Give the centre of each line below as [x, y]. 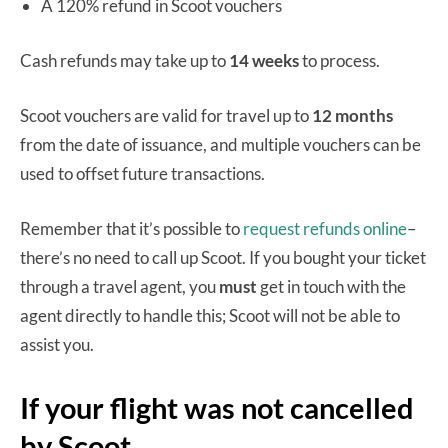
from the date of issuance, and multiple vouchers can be [220, 145]
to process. [341, 61]
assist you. [58, 345]
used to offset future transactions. [144, 174]
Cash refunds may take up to [124, 61]
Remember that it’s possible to [131, 229]
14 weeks [264, 61]
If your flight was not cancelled [217, 408]
